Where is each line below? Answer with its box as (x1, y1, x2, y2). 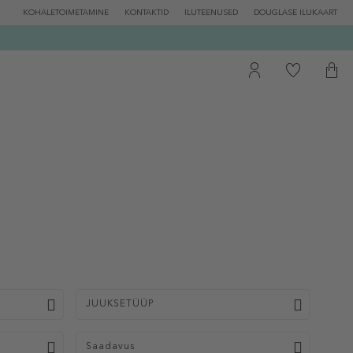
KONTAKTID (124, 8, 169, 17)
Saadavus (85, 342, 135, 351)
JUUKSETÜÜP (85, 299, 154, 309)
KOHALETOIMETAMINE (23, 8, 109, 17)
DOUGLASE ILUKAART (254, 8, 337, 17)
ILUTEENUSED (184, 8, 238, 17)
